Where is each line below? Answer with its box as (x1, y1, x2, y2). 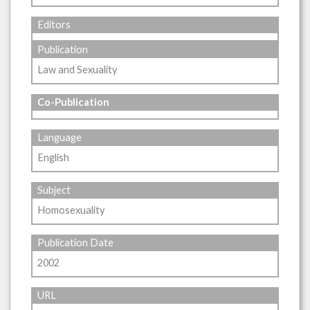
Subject (37, 184, 71, 197)
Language (37, 131, 82, 144)
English (37, 151, 70, 163)
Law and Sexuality (37, 63, 118, 75)
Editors (37, 19, 71, 31)
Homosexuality (37, 203, 105, 216)
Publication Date (37, 237, 114, 249)
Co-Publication (37, 96, 110, 109)
